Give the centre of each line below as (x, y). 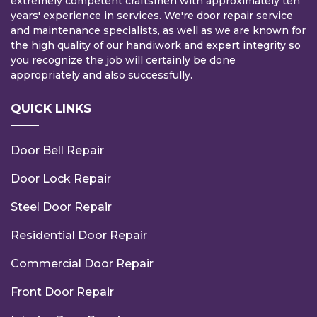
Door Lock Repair (61, 179)
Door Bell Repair (57, 151)
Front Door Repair (62, 292)
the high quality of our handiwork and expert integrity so (156, 46)
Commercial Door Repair (82, 264)
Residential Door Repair (79, 236)
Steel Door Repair (61, 207)
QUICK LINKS (51, 109)
